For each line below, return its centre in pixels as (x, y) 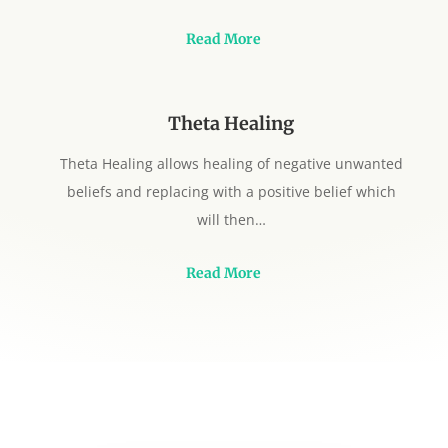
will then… (231, 219)
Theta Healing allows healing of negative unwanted (231, 163)
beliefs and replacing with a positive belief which (231, 191)
